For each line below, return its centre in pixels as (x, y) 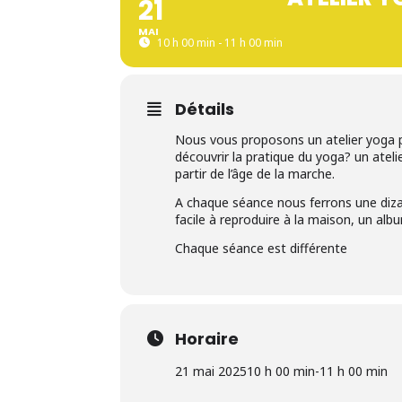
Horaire (207, 339)
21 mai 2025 (211, 371)
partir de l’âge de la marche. (255, 174)
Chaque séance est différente (262, 249)
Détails (205, 109)
